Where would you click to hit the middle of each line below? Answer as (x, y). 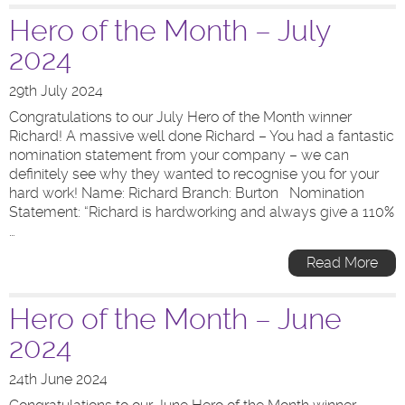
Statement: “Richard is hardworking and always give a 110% (202, 212)
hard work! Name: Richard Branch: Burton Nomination (187, 193)
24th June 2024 (58, 379)
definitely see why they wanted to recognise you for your (194, 174)
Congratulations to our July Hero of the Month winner (180, 117)
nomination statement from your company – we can (179, 155)
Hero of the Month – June (175, 319)
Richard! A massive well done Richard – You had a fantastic (202, 136)
